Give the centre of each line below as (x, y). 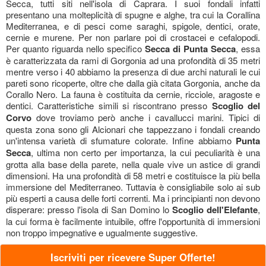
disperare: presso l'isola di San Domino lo (89, 209)
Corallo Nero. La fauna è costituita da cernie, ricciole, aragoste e (133, 94)
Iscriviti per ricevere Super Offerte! (133, 257)
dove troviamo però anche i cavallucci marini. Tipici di (146, 117)
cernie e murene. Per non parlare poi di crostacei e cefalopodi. (133, 37)
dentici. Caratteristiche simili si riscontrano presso (109, 105)
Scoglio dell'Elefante (215, 210)
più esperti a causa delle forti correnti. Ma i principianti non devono (133, 198)
